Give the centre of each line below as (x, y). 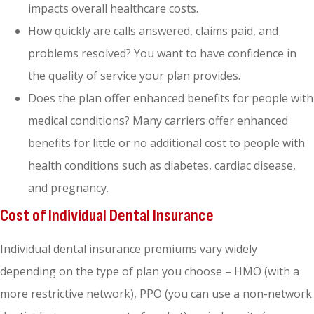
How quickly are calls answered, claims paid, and (153, 31)
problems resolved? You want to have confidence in (162, 54)
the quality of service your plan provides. (134, 76)
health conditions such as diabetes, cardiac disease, (162, 166)
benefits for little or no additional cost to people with (166, 143)
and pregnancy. (68, 188)
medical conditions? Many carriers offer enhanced (158, 121)
